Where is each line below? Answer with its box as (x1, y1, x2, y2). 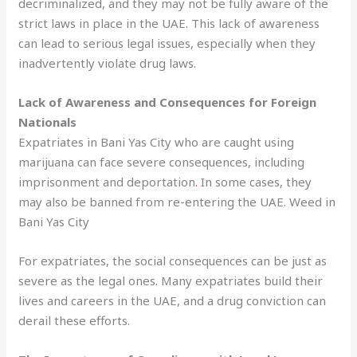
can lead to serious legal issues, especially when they (18, 34, 316, 51)
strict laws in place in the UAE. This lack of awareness (18, 14, 320, 31)
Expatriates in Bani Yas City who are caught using (18, 133, 295, 150)
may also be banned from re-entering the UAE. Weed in (18, 193, 336, 210)
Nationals (18, 113, 77, 130)
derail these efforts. (18, 312, 131, 328)
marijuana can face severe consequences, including (18, 153, 305, 170)
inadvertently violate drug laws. (18, 54, 197, 71)
